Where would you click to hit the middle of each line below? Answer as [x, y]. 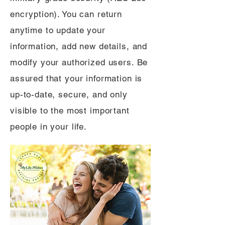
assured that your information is [76, 78]
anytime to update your [58, 30]
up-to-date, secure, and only [69, 94]
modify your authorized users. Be [79, 62]
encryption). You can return [66, 14]
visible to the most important [70, 110]
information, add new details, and [79, 46]
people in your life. [48, 127]
